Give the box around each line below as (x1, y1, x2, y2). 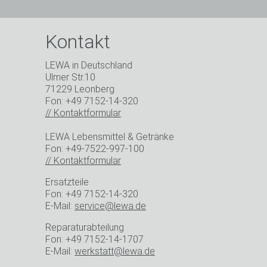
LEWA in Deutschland (45, 60, 132, 71)
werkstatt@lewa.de (74, 246, 155, 257)
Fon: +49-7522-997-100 (45, 143, 144, 154)
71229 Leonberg (45, 83, 114, 95)
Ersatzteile (45, 176, 89, 188)
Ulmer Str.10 (45, 72, 95, 83)
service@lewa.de (74, 200, 146, 212)
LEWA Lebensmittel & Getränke (45, 131, 176, 142)
